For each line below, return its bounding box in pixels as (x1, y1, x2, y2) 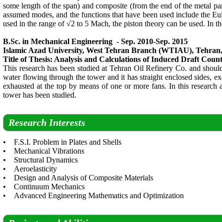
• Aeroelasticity (3, 165, 57, 173)
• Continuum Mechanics (3, 182, 85, 191)
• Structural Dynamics (3, 156, 78, 164)
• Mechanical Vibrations (3, 147, 84, 155)
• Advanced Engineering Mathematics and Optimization (3, 191, 184, 200)
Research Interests (8, 117, 85, 128)
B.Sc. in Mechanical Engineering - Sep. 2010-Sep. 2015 (3, 37, 188, 46)
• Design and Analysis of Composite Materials (3, 173, 153, 182)
